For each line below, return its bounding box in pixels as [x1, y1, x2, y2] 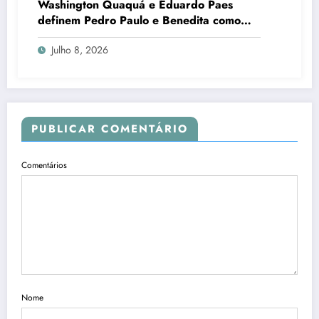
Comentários [21, 158, 67, 172]
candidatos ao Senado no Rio [38, 27, 191, 44]
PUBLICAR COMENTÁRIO [31, 120, 188, 137]
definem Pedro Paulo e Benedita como [38, 11, 241, 28]
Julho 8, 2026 [51, 42, 108, 57]
